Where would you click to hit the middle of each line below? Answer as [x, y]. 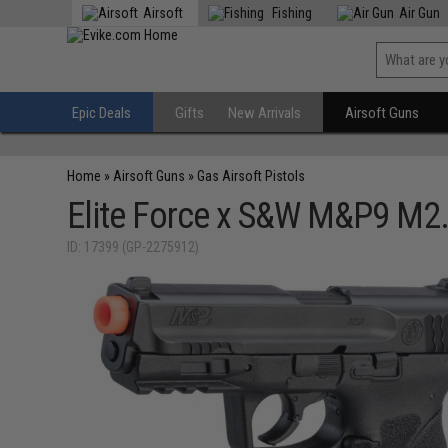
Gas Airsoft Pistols [251, 176]
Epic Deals [102, 113]
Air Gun [420, 13]
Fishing [291, 13]
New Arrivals [265, 113]
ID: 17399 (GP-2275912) [133, 247]
